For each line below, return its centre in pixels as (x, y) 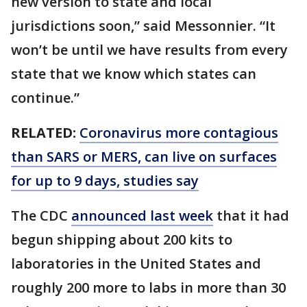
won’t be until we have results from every (149, 49)
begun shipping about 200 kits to (122, 239)
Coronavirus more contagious (179, 132)
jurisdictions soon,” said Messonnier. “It (143, 25)
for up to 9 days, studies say (105, 180)
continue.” (47, 97)
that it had (251, 215)
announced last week (142, 215)
